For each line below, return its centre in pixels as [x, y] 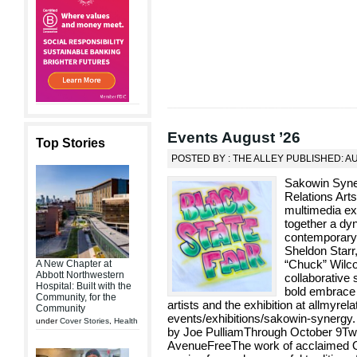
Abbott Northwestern [80, 275]
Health [126, 321]
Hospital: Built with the [84, 286]
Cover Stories [84, 321]
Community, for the [76, 297]
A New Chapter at [74, 264]
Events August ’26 [234, 137]
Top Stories [71, 143]
